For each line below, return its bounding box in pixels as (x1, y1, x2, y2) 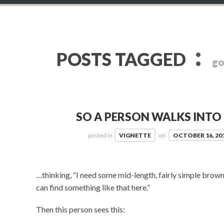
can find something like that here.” (36, 182, 150, 192)
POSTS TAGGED (56, 48, 190, 70)
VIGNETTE (119, 131, 151, 139)
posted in (88, 131, 113, 139)
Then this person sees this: (36, 204, 125, 214)
